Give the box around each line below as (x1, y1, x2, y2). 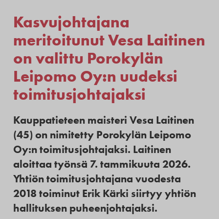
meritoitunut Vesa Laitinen (13, 30, 205, 50)
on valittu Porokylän (13, 48, 163, 68)
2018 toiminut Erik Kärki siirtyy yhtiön (13, 187, 196, 200)
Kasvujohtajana (13, 12, 130, 32)
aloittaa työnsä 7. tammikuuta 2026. (13, 157, 191, 171)
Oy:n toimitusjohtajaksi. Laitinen (13, 143, 171, 156)
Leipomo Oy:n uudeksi (13, 66, 177, 86)
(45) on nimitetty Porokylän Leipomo (13, 128, 191, 142)
